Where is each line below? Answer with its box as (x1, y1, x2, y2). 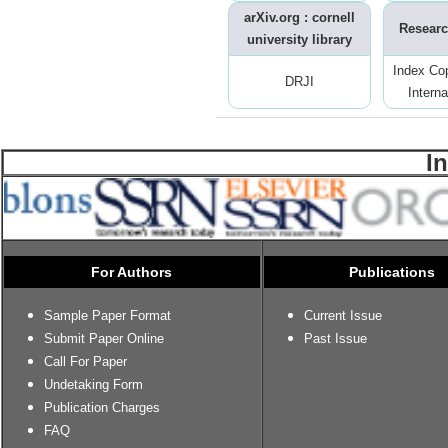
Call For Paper (44, 354, 127, 370)
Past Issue (304, 331, 367, 347)
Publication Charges (44, 400, 160, 416)
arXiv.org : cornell (244, 10, 355, 26)
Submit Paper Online (44, 331, 164, 347)
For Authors (91, 264, 173, 281)
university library (247, 32, 352, 48)
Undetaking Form (44, 377, 143, 393)
